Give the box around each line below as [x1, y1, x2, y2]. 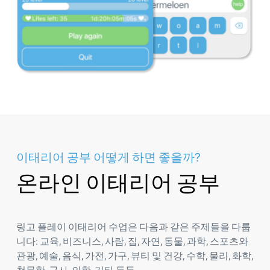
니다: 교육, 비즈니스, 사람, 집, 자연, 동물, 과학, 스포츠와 [16, 235, 248, 247]
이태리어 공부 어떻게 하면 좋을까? [16, 149, 201, 165]
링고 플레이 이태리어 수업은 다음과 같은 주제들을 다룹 [16, 221, 251, 233]
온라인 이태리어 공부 [16, 169, 220, 196]
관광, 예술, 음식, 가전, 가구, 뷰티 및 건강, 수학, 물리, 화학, [16, 250, 253, 262]
